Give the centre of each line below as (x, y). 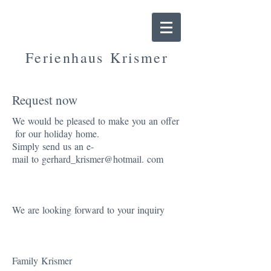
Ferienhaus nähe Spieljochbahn (97, 73)
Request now (45, 100)
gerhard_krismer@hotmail (92, 159)
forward (89, 210)
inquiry (151, 210)
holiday (58, 133)
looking (57, 210)
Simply (26, 146)
